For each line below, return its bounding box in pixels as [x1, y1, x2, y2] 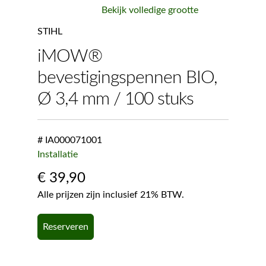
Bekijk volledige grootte [101, 5, 198, 15]
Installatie [37, 150, 78, 160]
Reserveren [42, 222, 88, 232]
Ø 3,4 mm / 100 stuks [37, 90, 194, 108]
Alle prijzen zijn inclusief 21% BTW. [37, 190, 184, 200]
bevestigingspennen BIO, [37, 68, 217, 87]
